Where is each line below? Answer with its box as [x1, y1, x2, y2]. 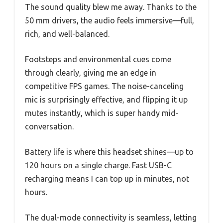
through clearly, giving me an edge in [25, 68, 156, 78]
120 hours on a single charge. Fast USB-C [25, 161, 172, 170]
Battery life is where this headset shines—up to [25, 147, 194, 157]
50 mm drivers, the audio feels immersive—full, [25, 16, 194, 25]
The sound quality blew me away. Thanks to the [25, 2, 197, 12]
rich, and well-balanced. [25, 29, 110, 39]
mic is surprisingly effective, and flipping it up [25, 95, 188, 105]
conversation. [25, 122, 74, 131]
